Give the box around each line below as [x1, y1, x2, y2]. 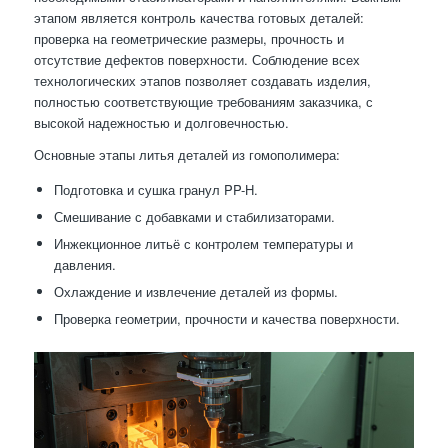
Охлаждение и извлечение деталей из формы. [53, 282, 338, 302]
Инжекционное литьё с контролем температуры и [53, 234, 353, 254]
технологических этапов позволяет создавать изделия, [33, 71, 371, 91]
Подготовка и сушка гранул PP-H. [53, 180, 258, 200]
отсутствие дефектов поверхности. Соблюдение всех [33, 50, 360, 70]
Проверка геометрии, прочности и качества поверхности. [53, 309, 400, 329]
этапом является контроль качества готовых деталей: [33, 8, 364, 28]
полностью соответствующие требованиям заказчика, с [33, 92, 373, 112]
